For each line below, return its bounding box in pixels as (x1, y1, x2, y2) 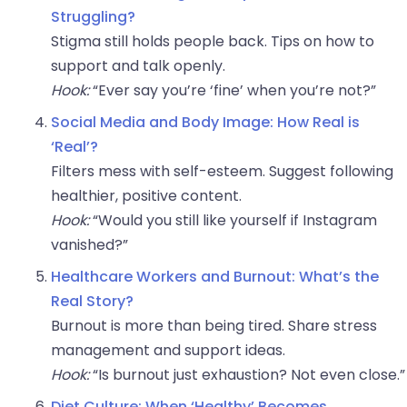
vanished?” (51, 234, 128, 256)
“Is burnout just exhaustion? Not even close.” (89, 364, 405, 386)
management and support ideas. (51, 340, 285, 362)
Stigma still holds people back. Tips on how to (51, 31, 374, 53)
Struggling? (51, 6, 135, 28)
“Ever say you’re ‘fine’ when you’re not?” (89, 80, 376, 102)
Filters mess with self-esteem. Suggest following (51, 161, 393, 183)
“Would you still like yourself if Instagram (89, 210, 377, 232)
